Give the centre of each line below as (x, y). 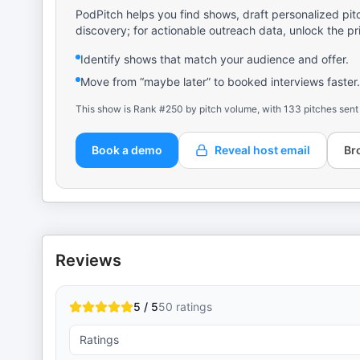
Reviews (88, 260)
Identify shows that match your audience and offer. (215, 59)
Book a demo (127, 150)
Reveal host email (262, 150)
